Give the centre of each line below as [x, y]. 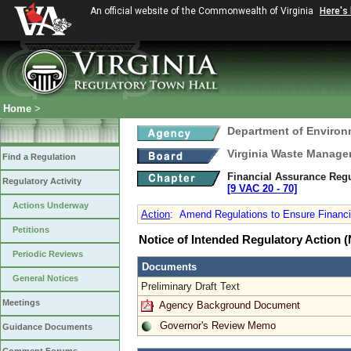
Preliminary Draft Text [190, 286]
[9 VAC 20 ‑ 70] [262, 188]
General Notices [45, 278]
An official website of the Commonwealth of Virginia [203, 11]
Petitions [31, 230]
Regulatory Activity [42, 181]
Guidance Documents [47, 327]
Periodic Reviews [48, 254]
